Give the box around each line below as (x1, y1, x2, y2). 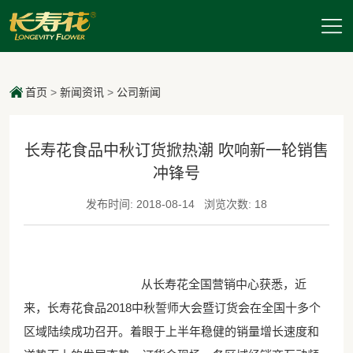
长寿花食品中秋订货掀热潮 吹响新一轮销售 (24, 142, 329, 160)
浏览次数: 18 (201, 198, 267, 211)
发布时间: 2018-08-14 (86, 198, 198, 211)
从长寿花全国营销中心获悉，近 (117, 277, 307, 292)
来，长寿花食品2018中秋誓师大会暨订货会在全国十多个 (23, 301, 321, 315)
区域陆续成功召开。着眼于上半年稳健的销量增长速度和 (23, 325, 319, 339)
